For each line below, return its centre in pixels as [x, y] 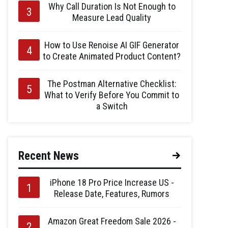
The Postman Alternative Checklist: [112, 83]
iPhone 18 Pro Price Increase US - [112, 182]
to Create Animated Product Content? [112, 56]
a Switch [112, 106]
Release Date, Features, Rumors [112, 193]
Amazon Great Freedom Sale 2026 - [112, 221]
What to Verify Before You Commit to [112, 95]
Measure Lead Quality [112, 17]
